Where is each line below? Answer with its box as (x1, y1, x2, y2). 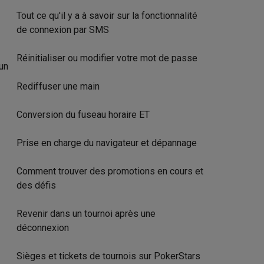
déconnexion (16, 222, 69, 233)
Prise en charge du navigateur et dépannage (16, 137, 197, 148)
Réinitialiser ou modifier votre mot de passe (16, 52, 197, 64)
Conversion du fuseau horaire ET (16, 109, 150, 120)
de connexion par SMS (16, 24, 109, 35)
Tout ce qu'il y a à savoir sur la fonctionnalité (16, 10, 197, 21)
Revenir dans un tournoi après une (16, 208, 156, 219)
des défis (16, 180, 56, 191)
